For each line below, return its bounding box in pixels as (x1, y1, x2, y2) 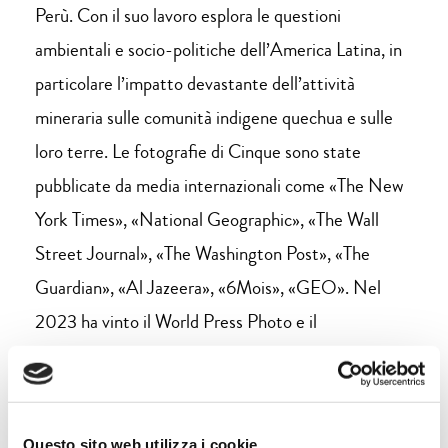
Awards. (35, 375, 94, 403)
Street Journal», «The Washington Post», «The (35, 239, 371, 267)
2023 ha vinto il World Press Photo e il (35, 307, 318, 335)
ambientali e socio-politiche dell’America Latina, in (35, 35, 403, 63)
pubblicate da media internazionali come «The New (35, 171, 404, 199)
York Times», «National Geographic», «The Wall (35, 205, 380, 233)
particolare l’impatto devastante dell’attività (35, 69, 356, 97)
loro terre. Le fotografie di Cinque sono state (35, 137, 362, 165)
